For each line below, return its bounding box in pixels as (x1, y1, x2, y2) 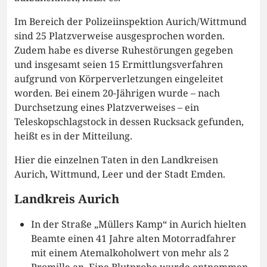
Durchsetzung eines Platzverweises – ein (14, 101, 199, 114)
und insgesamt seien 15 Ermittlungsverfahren (14, 58, 223, 72)
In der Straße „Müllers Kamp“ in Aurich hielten (31, 218, 246, 231)
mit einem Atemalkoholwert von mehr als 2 (31, 246, 229, 260)
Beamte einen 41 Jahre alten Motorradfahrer (31, 232, 236, 246)
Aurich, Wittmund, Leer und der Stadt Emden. (14, 167, 225, 181)
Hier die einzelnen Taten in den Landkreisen (14, 153, 218, 167)
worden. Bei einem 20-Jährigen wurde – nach (14, 86, 220, 100)
